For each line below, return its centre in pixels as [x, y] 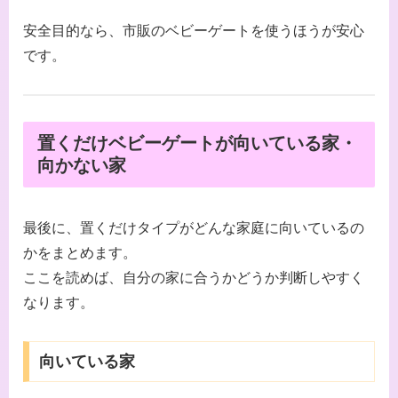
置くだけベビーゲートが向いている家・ [197, 143]
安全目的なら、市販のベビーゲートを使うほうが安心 [194, 31]
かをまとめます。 [80, 253]
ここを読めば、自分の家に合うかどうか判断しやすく [194, 278]
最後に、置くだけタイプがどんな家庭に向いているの [194, 228]
